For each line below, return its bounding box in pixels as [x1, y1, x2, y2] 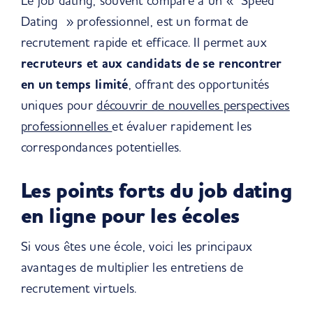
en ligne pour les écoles [20, 202, 240, 231]
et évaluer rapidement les [112, 118, 252, 134]
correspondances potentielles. [20, 139, 182, 155]
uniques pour [20, 97, 97, 113]
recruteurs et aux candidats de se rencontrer [20, 55, 282, 72]
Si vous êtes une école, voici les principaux [20, 238, 253, 254]
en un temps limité [20, 76, 129, 93]
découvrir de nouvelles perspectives [96, 97, 290, 113]
